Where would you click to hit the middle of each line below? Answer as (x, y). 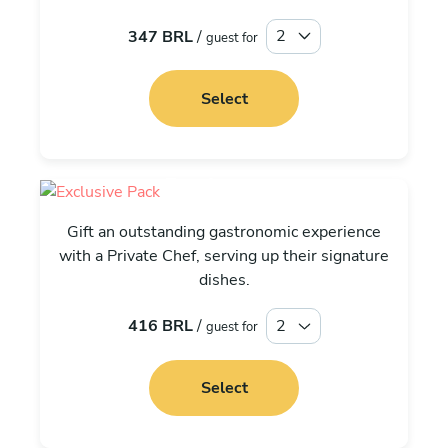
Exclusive (224, 187)
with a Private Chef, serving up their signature (224, 256)
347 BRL (160, 36)
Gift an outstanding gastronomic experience (224, 232)
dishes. (224, 280)
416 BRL (160, 325)
